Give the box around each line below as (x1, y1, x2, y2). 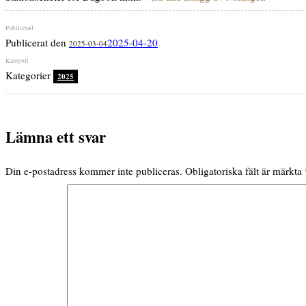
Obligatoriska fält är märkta (185, 164, 305, 178)
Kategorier (5, 68, 53, 82)
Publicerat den (5, 35, 69, 49)
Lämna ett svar (5, 126, 106, 149)
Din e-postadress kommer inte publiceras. (5, 164, 182, 178)
